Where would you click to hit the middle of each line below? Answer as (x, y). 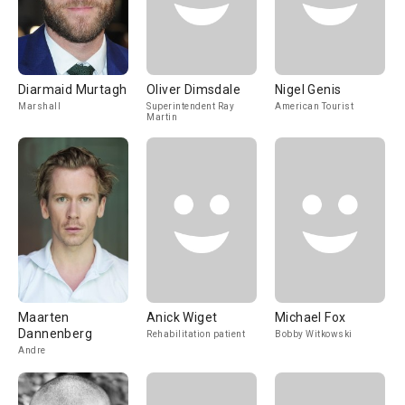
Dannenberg (55, 334)
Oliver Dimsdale (193, 89)
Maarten (44, 317)
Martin (162, 117)
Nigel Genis (308, 89)
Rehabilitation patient (196, 334)
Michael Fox (311, 317)
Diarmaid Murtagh (73, 89)
